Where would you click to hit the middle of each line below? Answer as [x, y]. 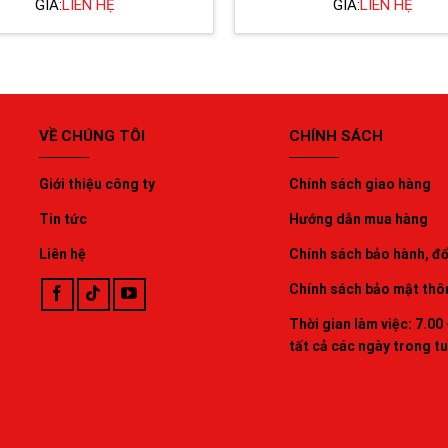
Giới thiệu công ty [97, 184]
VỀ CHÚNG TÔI [92, 136]
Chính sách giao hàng [360, 184]
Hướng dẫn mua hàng [358, 219]
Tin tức [63, 219]
